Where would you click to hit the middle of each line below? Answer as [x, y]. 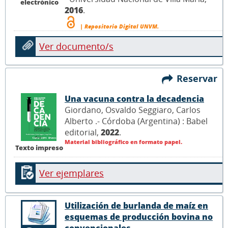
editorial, [83, 133]
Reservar [199, 79]
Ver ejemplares [72, 173]
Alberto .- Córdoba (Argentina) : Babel [136, 121]
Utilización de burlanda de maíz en [136, 206]
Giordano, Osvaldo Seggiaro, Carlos [133, 110]
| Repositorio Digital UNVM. [119, 26]
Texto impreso [39, 147]
